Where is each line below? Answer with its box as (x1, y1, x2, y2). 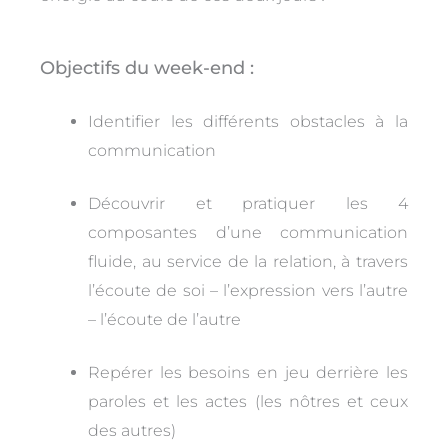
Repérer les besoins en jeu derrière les (88, 362, 408, 382)
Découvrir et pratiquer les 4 (88, 193, 408, 213)
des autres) (88, 420, 176, 440)
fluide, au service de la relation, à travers (88, 251, 408, 271)
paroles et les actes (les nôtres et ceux (88, 391, 408, 411)
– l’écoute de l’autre (88, 309, 241, 329)
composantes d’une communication (88, 222, 408, 242)
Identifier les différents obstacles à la (88, 111, 408, 131)
